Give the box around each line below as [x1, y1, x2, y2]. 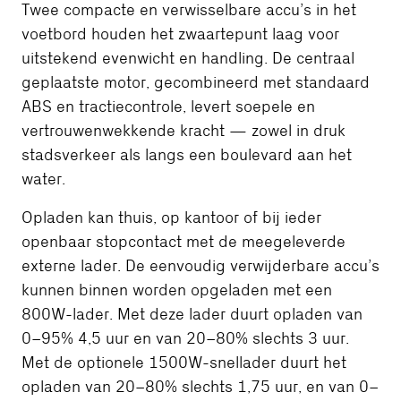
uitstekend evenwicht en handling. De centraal [21, 49, 354, 67]
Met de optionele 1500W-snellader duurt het [21, 354, 346, 371]
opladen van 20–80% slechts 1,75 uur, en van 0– [21, 378, 379, 396]
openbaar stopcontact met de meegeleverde [21, 233, 346, 251]
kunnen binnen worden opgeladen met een [21, 281, 332, 299]
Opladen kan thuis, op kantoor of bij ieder [21, 209, 321, 226]
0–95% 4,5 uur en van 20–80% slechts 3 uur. [21, 329, 349, 347]
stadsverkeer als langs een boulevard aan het [21, 146, 352, 164]
